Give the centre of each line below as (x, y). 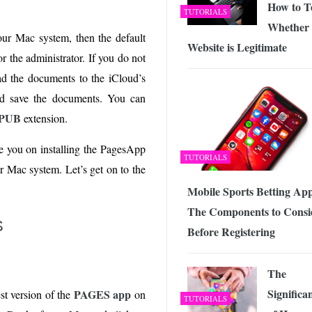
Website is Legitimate (237, 47)
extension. (44, 118)
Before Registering (231, 231)
